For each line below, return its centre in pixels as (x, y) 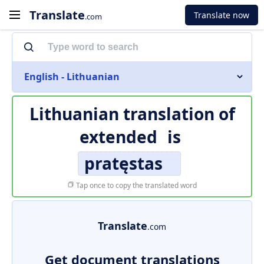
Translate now (222, 15)
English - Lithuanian (72, 77)
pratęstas (123, 163)
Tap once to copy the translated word (136, 185)
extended (118, 137)
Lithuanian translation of (132, 114)
